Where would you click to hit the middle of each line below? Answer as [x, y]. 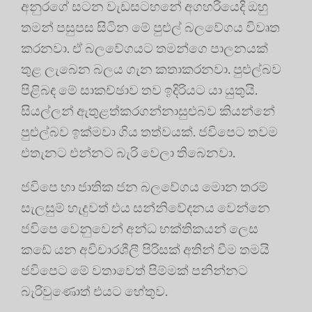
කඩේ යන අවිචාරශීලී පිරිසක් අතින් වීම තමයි [145, 249]
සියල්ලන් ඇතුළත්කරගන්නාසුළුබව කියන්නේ [148, 111]
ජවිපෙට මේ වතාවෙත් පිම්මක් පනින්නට [134, 270]
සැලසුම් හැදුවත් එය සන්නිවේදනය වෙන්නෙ [146, 208]
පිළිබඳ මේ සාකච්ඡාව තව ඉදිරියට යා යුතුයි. [139, 90]
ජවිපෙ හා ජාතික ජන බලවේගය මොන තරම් [145, 187]
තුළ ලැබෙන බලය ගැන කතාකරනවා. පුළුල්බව [151, 69]
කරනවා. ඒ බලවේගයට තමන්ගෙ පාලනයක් [145, 48]
